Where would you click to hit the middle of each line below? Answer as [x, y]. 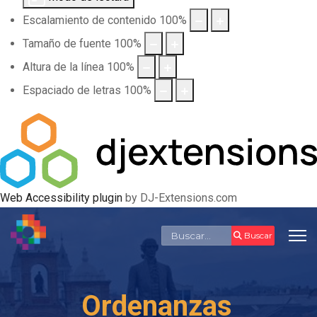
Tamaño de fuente [67, 44]
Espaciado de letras [72, 90]
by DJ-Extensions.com [180, 197]
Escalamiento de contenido [90, 20]
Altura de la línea [63, 67]
